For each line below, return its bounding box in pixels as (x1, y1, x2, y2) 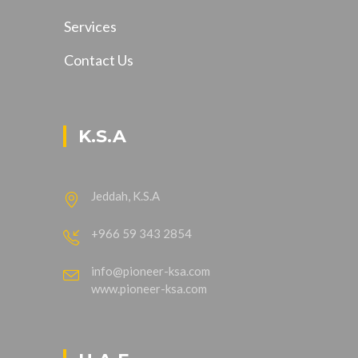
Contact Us (64, 50, 133, 69)
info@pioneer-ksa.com (91, 263, 210, 278)
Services (64, 18, 117, 36)
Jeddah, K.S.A (91, 188, 160, 203)
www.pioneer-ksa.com (91, 280, 207, 296)
